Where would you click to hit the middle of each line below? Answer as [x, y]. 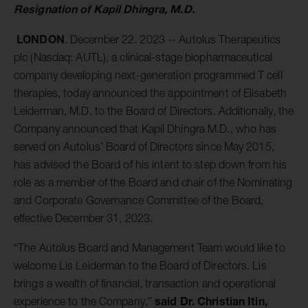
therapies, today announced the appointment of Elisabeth [151, 92]
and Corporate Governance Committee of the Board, [139, 200]
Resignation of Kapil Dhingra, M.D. [104, 8]
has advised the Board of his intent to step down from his [151, 164]
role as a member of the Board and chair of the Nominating [153, 182]
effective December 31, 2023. [84, 218]
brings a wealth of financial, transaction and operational [145, 284]
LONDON [41, 38]
